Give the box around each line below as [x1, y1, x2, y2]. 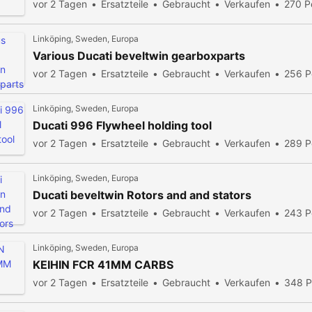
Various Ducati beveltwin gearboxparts [33, 49, 245, 63]
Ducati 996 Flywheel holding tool [33, 118, 212, 132]
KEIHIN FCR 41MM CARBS [33, 258, 173, 272]
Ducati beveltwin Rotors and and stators [33, 188, 251, 202]
